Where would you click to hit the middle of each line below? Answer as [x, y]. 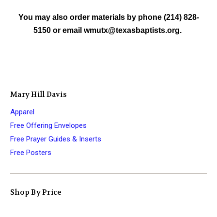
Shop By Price [36, 192]
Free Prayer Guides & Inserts [56, 139]
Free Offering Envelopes [48, 125]
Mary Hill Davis [39, 94]
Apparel [22, 112]
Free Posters [31, 152]
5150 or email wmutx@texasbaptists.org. [108, 30]
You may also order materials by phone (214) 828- [108, 17]
